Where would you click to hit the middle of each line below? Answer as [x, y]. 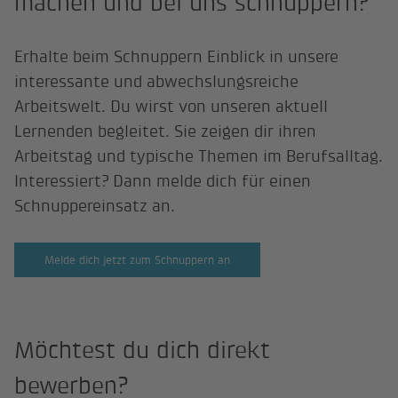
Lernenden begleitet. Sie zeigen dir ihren [166, 131]
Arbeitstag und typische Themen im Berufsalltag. [199, 156]
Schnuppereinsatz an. [95, 206]
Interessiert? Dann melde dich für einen [163, 181]
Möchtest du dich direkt [143, 350]
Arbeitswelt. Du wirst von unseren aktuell [171, 107]
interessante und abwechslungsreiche [157, 82]
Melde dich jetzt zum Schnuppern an [138, 259]
